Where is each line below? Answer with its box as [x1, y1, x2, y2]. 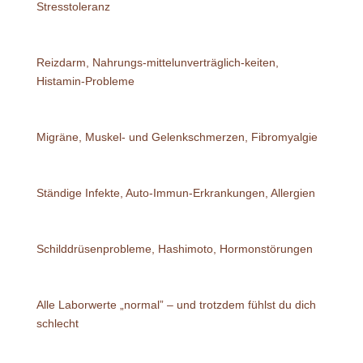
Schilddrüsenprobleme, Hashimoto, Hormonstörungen [36, 241, 313, 255]
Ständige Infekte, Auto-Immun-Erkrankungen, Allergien [36, 186, 315, 199]
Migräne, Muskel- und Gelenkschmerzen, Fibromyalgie [36, 130, 318, 143]
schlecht [36, 316, 79, 330]
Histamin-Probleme [36, 74, 135, 88]
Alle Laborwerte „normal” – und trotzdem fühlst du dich [36, 297, 316, 311]
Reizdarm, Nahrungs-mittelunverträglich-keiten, [36, 55, 279, 69]
